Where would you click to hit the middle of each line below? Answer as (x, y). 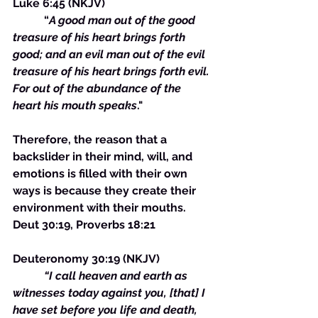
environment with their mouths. (101, 208)
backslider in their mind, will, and (104, 157)
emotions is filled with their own (102, 174)
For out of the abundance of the (98, 88)
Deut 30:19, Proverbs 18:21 (84, 225)
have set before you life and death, (106, 310)
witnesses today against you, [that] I (110, 293)
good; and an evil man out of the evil (110, 54)
